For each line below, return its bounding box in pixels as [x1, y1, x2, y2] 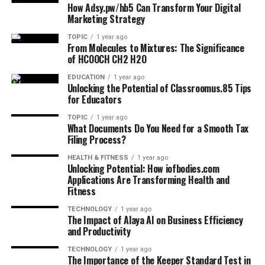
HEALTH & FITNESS [67, 154, 128, 161]
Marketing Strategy [67, 12, 145, 26]
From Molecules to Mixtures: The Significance [67, 41, 244, 55]
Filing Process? [67, 132, 126, 147]
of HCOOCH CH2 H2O [67, 52, 147, 66]
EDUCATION [67, 73, 105, 81]
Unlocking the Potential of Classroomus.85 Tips [67, 81, 251, 95]
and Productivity [67, 224, 131, 238]
